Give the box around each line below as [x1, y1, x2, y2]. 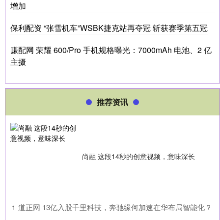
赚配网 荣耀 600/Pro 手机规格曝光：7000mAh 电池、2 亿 [10, 44, 212, 55]
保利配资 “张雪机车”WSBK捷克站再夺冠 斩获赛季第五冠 [10, 22, 208, 33]
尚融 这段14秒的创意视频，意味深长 [82, 151, 195, 161]
